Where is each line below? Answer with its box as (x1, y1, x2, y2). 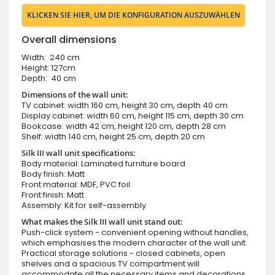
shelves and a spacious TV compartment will (21, 258, 199, 270)
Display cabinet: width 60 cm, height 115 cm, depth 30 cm (21, 110, 244, 122)
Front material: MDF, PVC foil (21, 179, 130, 191)
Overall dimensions (21, 33, 117, 47)
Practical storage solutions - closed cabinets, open (21, 247, 225, 260)
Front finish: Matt (21, 189, 84, 201)
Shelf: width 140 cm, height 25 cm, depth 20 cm (21, 131, 205, 143)
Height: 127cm (21, 62, 77, 74)
